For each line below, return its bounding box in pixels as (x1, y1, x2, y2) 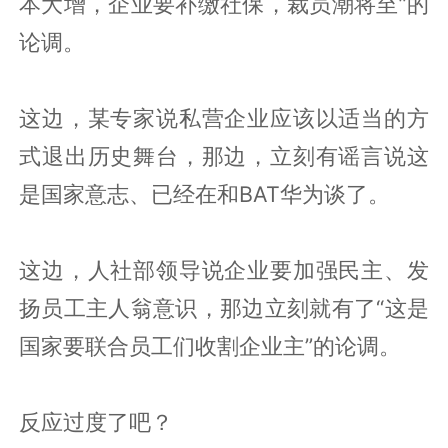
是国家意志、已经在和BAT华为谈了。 (19, 180, 391, 207)
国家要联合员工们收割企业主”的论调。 (19, 332, 402, 359)
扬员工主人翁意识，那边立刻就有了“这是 (19, 294, 429, 321)
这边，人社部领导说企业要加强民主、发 (19, 256, 429, 283)
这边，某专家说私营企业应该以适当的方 (19, 104, 429, 131)
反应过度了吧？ (19, 408, 174, 435)
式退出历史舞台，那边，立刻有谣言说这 (19, 142, 429, 169)
